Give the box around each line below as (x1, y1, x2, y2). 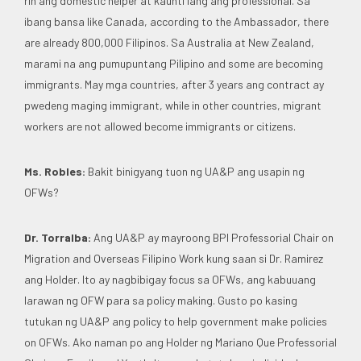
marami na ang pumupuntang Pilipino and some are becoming (24, 56, 323, 70)
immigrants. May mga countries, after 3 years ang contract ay (24, 77, 324, 91)
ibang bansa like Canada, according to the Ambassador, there (24, 14, 329, 28)
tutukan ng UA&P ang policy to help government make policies (24, 313, 327, 328)
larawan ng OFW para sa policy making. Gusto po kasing (24, 293, 297, 307)
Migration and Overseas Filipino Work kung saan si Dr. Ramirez (24, 251, 323, 265)
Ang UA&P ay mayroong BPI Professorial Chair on (91, 230, 334, 244)
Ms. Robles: (24, 164, 85, 178)
